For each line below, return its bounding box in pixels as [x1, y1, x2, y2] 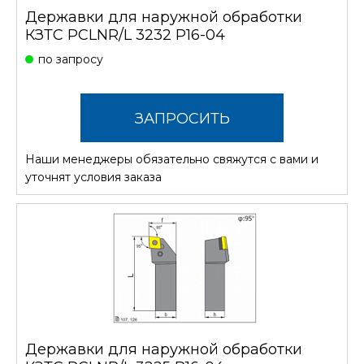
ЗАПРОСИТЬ [134, 110, 230, 128]
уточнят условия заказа [25, 170, 162, 185]
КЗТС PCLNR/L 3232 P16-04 [25, 26, 225, 45]
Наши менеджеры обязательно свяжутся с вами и [25, 152, 318, 167]
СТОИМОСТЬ [132, 158, 232, 177]
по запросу [38, 52, 103, 67]
